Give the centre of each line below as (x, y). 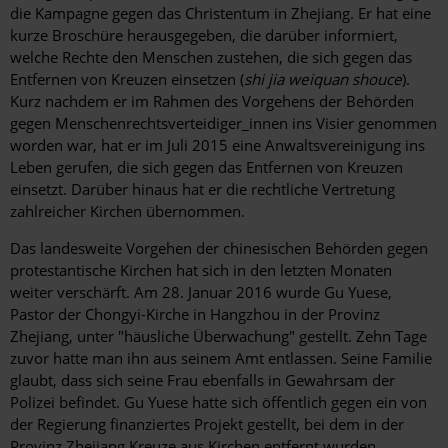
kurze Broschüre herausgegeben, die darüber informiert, (204, 35)
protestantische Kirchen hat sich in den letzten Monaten (201, 270)
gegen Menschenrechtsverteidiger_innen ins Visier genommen (223, 123)
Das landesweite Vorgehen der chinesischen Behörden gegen (219, 248)
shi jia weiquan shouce (323, 79)
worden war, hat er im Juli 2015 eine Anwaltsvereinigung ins (217, 145)
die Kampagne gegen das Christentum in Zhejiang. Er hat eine (220, 13)
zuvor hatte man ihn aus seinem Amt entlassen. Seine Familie (221, 358)
